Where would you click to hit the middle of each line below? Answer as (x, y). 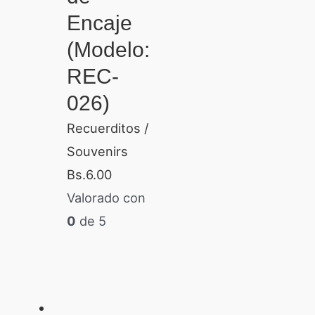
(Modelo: (108, 50)
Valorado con (106, 198)
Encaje (99, 23)
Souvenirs (97, 152)
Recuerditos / (108, 128)
